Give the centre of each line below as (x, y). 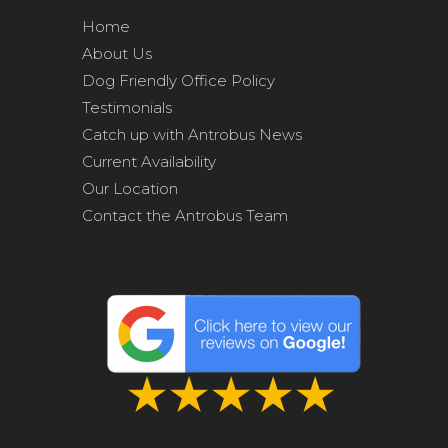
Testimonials (127, 107)
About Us (117, 53)
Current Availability (149, 161)
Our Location (130, 188)
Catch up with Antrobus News (192, 134)
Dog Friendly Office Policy (178, 80)
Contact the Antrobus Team (185, 215)
